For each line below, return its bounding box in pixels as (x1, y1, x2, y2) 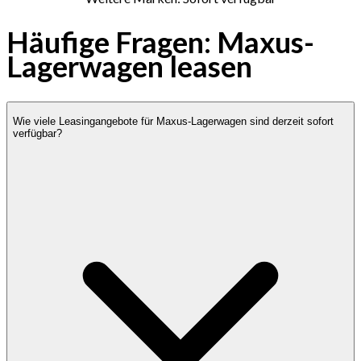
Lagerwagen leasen (6, 48, 252, 84)
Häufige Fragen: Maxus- (6, 23, 314, 60)
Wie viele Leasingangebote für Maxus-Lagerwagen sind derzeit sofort (13, 114, 334, 127)
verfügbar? (13, 127, 62, 139)
